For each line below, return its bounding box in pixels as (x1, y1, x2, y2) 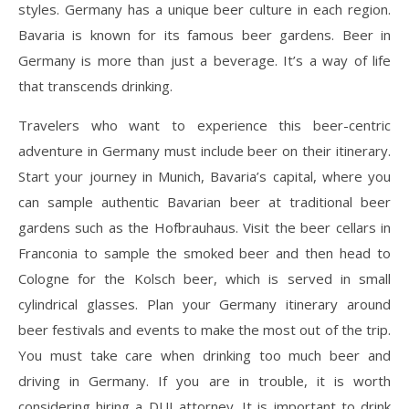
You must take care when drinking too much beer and (18, 345, 391, 364)
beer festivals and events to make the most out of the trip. (18, 320, 391, 339)
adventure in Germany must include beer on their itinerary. (18, 141, 391, 160)
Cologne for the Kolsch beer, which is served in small (18, 268, 391, 288)
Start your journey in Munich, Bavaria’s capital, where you (18, 166, 391, 185)
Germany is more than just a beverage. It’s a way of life (18, 50, 391, 69)
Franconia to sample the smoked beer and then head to (18, 243, 391, 262)
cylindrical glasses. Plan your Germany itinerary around (18, 294, 391, 313)
